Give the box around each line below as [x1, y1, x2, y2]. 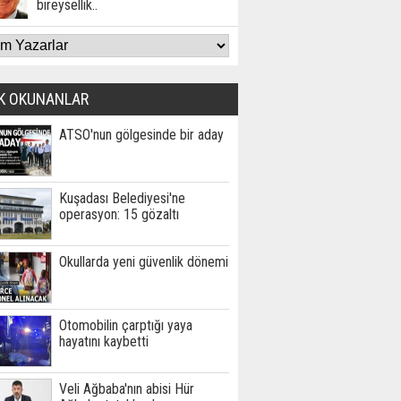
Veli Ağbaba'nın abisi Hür [59, 380, 194, 397]
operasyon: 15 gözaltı [59, 206, 179, 223]
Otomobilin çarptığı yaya [59, 317, 192, 334]
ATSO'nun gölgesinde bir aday [59, 126, 224, 143]
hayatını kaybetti [59, 333, 149, 350]
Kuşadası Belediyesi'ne [59, 190, 185, 207]
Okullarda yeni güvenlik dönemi [59, 253, 228, 270]
